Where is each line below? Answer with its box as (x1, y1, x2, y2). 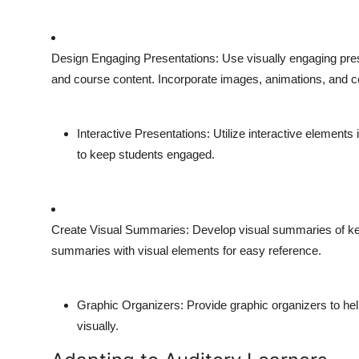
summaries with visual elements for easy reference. (51, 244, 321, 258)
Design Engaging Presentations (51, 51, 216, 66)
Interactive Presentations (77, 127, 207, 141)
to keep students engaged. (77, 147, 215, 162)
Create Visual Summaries (51, 223, 186, 237)
